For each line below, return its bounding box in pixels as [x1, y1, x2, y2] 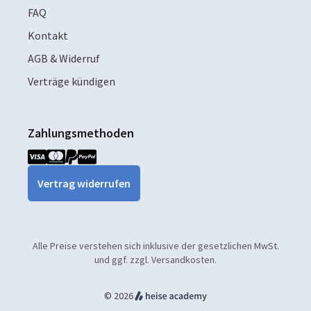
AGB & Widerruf [28, 51, 100, 65]
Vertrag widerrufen [37, 176, 131, 190]
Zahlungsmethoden [28, 124, 134, 141]
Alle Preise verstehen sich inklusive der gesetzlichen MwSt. [32, 239, 279, 252]
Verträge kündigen [28, 74, 115, 88]
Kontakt [28, 28, 68, 42]
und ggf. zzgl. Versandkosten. [94, 253, 217, 266]
